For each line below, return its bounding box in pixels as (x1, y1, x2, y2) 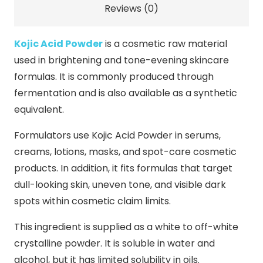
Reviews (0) (104, 1, 159, 15)
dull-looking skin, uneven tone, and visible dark (14, 177, 226, 191)
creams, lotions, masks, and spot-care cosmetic (14, 144, 237, 159)
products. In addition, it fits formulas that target (14, 161, 232, 175)
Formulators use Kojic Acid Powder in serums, (14, 128, 221, 142)
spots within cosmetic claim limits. (14, 194, 171, 208)
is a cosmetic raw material (103, 36, 227, 50)
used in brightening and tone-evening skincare (14, 53, 229, 67)
